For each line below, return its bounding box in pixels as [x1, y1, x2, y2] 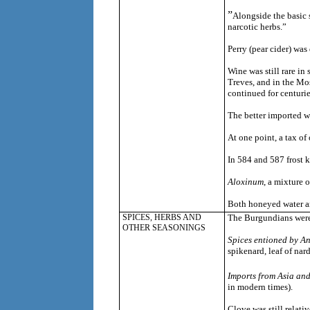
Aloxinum [227, 176, 264, 188]
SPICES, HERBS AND [122, 212, 201, 223]
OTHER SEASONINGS [122, 223, 206, 233]
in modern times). [227, 281, 293, 292]
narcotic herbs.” [227, 21, 286, 33]
